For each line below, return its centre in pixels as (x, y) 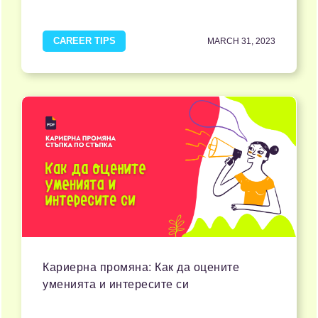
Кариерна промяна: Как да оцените (141, 268)
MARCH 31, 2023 (241, 42)
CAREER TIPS (84, 41)
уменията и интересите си (116, 285)
